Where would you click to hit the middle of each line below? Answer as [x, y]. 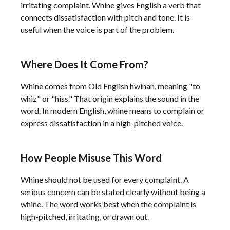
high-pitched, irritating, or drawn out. [85, 216]
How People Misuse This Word [91, 158]
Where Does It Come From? [84, 64]
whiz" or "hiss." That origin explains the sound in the [110, 98]
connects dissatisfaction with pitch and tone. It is [105, 17]
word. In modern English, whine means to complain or [112, 111]
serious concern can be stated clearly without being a [113, 192]
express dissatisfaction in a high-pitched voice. [102, 123]
